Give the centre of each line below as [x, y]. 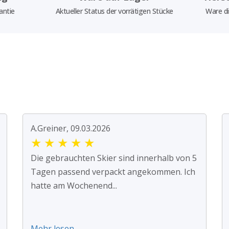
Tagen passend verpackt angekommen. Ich [113, 172]
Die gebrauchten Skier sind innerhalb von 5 [114, 158]
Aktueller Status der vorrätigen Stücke [114, 11]
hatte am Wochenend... [74, 186]
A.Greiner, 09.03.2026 [71, 129]
